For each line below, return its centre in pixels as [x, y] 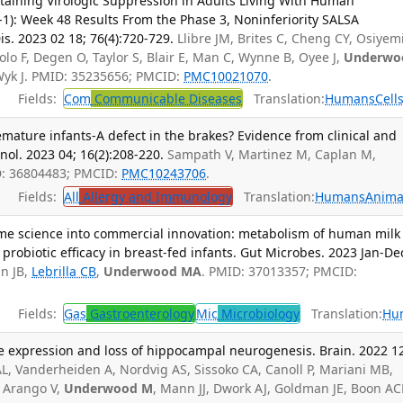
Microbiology [259, 313]
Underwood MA [153, 272]
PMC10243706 [164, 174]
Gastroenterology [141, 313]
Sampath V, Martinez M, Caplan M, [272, 155]
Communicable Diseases [167, 99]
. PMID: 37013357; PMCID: [280, 272]
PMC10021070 [226, 76]
